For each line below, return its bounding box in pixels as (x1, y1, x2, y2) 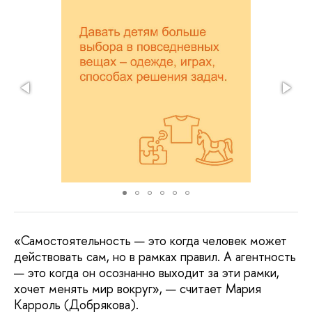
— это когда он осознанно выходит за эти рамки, (14, 264, 279, 282)
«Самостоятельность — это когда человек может (14, 232, 287, 250)
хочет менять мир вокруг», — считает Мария (14, 280, 261, 298)
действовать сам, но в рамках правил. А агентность (14, 248, 296, 266)
